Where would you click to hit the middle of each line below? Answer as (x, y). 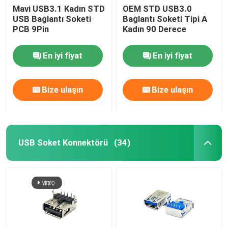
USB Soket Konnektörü (63, 142)
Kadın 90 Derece (155, 29)
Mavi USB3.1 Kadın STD (59, 8)
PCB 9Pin (31, 29)
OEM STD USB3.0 (158, 8)
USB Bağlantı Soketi (52, 19)
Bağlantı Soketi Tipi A (165, 19)
